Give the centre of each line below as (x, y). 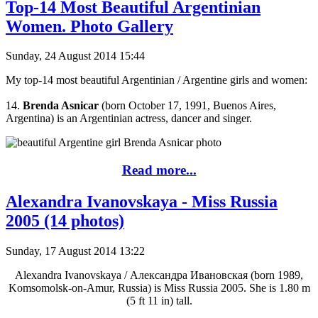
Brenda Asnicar (61, 106)
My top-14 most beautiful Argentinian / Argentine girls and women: (157, 80)
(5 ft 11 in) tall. (159, 301)
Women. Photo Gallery (89, 26)
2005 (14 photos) (65, 221)
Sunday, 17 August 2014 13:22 (75, 251)
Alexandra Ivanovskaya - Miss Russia (142, 202)
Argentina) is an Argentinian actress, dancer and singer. (129, 119)
